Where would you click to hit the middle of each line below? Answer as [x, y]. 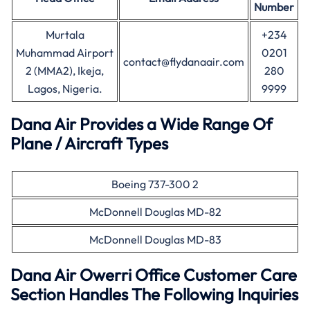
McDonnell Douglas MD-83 [155, 239]
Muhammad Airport [65, 53]
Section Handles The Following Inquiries [154, 294]
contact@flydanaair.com [184, 62]
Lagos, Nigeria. [65, 89]
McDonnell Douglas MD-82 [155, 212]
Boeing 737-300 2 [155, 184]
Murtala [65, 35]
